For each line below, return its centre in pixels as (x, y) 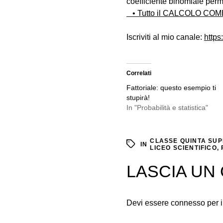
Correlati (139, 73)
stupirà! (138, 98)
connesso (188, 203)
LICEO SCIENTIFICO (183, 148)
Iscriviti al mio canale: (165, 37)
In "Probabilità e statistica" (167, 108)
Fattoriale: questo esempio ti (171, 88)
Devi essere (149, 203)
